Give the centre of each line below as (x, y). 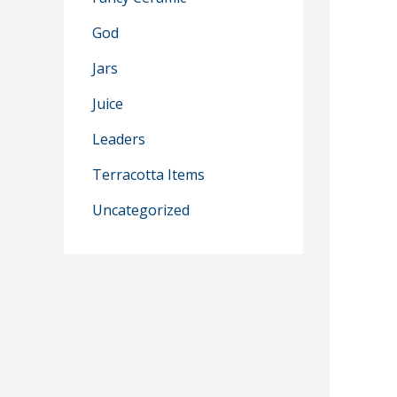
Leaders (119, 140)
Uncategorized (141, 210)
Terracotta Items (148, 175)
